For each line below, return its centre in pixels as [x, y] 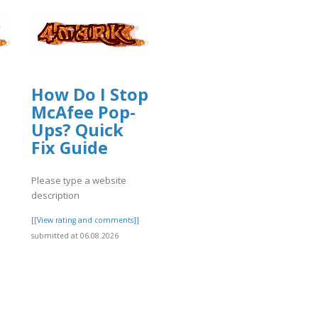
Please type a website [79, 180]
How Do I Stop [90, 94]
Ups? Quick [77, 130]
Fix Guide [70, 147]
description [55, 195]
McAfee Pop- [83, 112]
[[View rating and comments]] [85, 220]
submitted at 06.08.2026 [75, 235]
